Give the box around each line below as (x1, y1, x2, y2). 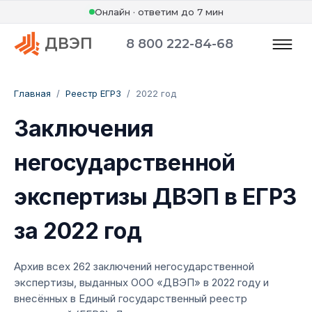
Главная (14, 88, 51, 99)
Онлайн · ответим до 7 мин (94, 6, 224, 17)
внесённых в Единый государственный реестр (14, 292, 247, 305)
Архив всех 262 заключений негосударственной (14, 260, 254, 273)
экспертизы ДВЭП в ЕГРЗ (14, 183, 297, 210)
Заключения (14, 115, 154, 142)
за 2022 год (14, 217, 142, 244)
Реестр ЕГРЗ (65, 88, 121, 99)
